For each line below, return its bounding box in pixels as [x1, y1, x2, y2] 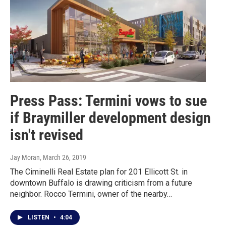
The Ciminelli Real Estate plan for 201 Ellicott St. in [10, 166, 188, 177]
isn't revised [10, 126, 83, 144]
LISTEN [28, 213, 51, 221]
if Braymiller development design [10, 108, 211, 127]
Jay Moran [10, 153, 40, 161]
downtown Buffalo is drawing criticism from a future [10, 178, 192, 188]
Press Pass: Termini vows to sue [10, 91, 207, 109]
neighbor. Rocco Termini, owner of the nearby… [10, 189, 172, 199]
